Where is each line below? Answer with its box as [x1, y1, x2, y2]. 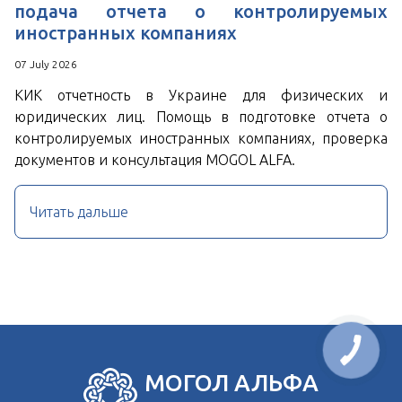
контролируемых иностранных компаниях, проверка [14, 129, 388, 146]
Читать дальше [30, 203, 128, 220]
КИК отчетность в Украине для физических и [14, 86, 388, 103]
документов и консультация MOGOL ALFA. [14, 151, 295, 168]
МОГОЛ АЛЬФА [144, 369, 319, 396]
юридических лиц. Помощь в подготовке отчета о [14, 108, 388, 125]
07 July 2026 [14, 57, 77, 70]
